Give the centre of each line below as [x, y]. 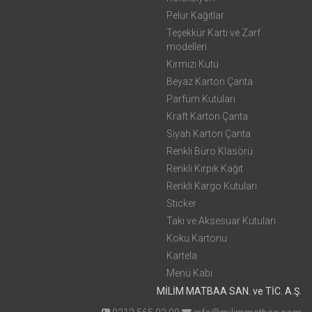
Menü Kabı [189, 273]
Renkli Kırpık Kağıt [205, 169]
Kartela [182, 256]
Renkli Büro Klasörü [210, 151]
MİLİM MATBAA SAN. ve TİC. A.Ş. [229, 291]
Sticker [181, 203]
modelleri [187, 47]
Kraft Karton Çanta [207, 116]
